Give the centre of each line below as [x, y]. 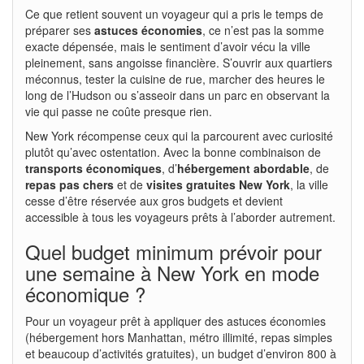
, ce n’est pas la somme [263, 30]
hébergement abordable [243, 168]
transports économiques [93, 168]
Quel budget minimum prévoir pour [173, 251]
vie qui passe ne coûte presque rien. [119, 111]
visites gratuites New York [218, 184]
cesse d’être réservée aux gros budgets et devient [154, 200]
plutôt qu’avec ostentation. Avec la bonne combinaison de [173, 152]
